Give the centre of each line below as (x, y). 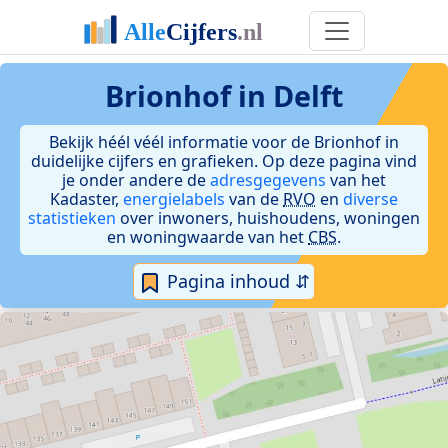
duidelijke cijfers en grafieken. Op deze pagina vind (224, 161)
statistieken (72, 218)
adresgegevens (268, 180)
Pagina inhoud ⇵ (236, 281)
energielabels (174, 199)
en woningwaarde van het (207, 237)
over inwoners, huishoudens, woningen (268, 218)
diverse (370, 199)
